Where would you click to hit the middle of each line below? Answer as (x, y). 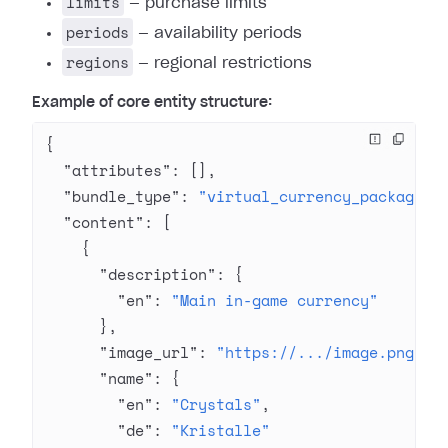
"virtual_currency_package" (315, 196)
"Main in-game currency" (274, 300)
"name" (99, 378)
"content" (94, 222)
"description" (130, 274)
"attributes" (108, 170)
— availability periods (217, 33)
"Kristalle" (220, 430)
